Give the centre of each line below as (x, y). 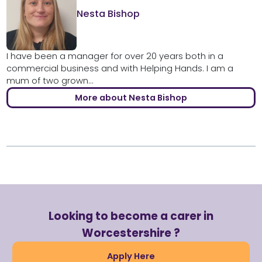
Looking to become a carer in (131, 216)
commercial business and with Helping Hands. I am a (120, 68)
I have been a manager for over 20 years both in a (115, 56)
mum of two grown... (50, 80)
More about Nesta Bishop (131, 97)
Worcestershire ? (131, 233)
